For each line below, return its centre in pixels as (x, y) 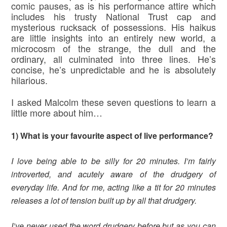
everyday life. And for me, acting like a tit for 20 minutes (113, 187)
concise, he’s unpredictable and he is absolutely (113, 70)
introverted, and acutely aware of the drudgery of (113, 174)
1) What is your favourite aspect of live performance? (112, 136)
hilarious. (30, 80)
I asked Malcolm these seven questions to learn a (113, 102)
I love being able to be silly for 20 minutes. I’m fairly (113, 161)
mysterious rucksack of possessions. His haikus (113, 27)
